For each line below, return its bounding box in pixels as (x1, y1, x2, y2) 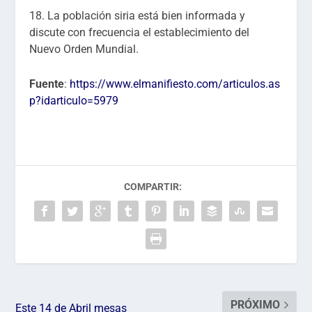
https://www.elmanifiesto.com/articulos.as (70, 77, 281, 91)
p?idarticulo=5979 (29, 93, 119, 107)
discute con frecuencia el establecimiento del (29, 26, 250, 40)
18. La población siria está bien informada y (29, 9, 246, 23)
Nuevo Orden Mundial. (29, 42, 139, 56)
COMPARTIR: (123, 180, 182, 192)
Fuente (29, 77, 65, 91)
